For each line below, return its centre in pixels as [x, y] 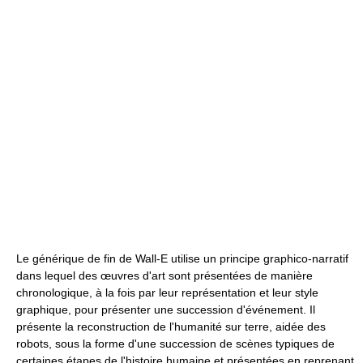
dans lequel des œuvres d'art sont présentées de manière [164, 275]
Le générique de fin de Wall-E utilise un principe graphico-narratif [182, 258]
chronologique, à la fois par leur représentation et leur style [167, 292]
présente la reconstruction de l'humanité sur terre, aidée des [171, 326]
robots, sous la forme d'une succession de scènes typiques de [175, 343]
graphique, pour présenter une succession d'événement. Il [166, 309]
